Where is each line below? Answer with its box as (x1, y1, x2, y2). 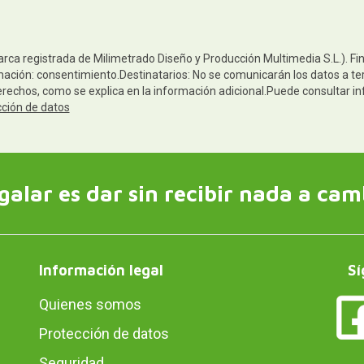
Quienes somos (38, 295, 141, 313)
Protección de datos (38, 324, 169, 342)
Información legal (38, 261, 163, 279)
